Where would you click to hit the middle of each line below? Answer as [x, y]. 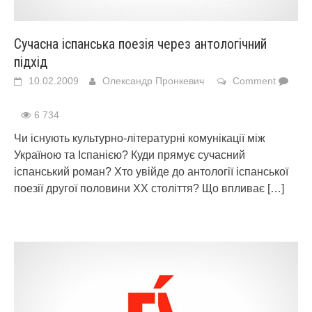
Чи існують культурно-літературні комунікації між [140, 138]
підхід [31, 62]
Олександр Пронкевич [153, 81]
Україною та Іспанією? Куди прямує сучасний [130, 155]
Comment [254, 81]
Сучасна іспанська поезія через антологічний [140, 44]
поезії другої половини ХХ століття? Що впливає [141, 188]
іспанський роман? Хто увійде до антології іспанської [151, 172]
